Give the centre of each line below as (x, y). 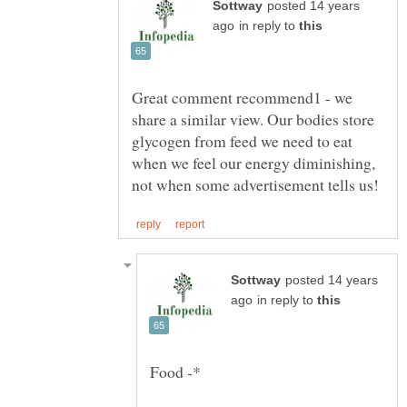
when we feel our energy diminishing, (253, 162)
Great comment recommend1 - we (242, 97)
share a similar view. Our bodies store (253, 119)
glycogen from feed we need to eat (242, 140)
